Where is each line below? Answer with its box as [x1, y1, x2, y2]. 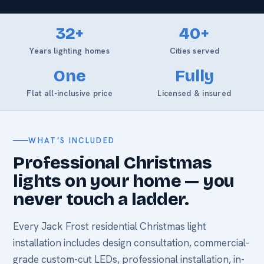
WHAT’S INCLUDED [28, 136, 115, 146]
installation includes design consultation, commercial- [13, 236, 250, 250]
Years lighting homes [29, 45, 110, 57]
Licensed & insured [157, 88, 232, 99]
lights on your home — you [13, 170, 235, 192]
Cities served [169, 45, 220, 57]
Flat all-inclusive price [27, 88, 113, 99]
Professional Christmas [13, 152, 212, 174]
